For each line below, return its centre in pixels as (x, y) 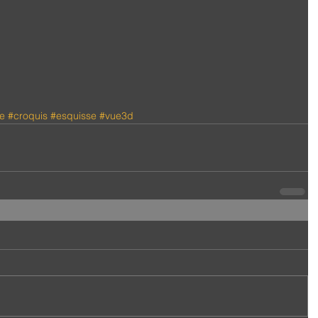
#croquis (28, 115)
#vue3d (116, 115)
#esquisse (73, 115)
